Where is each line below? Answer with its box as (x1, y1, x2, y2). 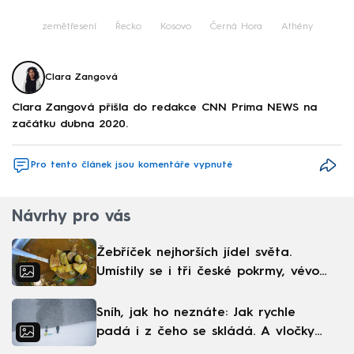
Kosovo (160, 21, 191, 32)
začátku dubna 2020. (12, 119, 128, 130)
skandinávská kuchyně (96, 284, 233, 298)
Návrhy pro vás (12, 209, 130, 226)
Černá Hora (209, 21, 262, 32)
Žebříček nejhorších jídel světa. (96, 247, 292, 260)
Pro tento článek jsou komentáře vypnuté (31, 160, 232, 171)
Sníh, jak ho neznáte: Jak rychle (96, 307, 296, 320)
